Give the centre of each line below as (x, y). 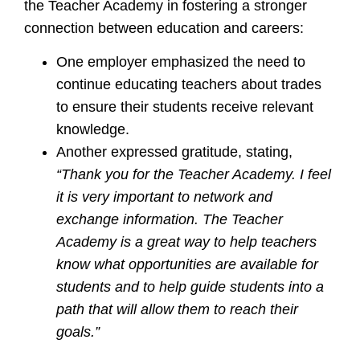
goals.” (78, 332)
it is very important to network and (164, 197)
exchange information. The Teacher (170, 220)
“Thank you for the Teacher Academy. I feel (194, 175)
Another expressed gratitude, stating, (174, 152)
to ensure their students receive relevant (185, 107)
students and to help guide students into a (190, 287)
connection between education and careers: (164, 28)
